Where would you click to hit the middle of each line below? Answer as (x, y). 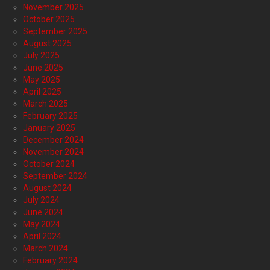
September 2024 (55, 176)
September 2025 (55, 32)
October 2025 (49, 20)
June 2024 (43, 212)
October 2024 (49, 164)
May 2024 (42, 224)
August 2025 (47, 44)
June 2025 (43, 68)
